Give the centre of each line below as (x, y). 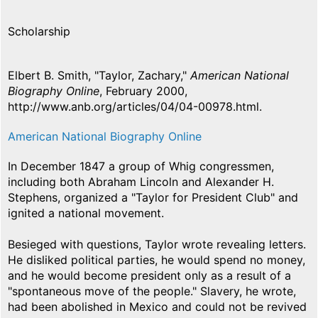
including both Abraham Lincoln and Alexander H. (141, 182)
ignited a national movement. (86, 213)
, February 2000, (143, 91)
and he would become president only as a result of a (149, 276)
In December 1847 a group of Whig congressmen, (141, 166)
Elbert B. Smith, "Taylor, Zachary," (99, 76)
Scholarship (39, 32)
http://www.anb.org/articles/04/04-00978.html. (135, 107)
